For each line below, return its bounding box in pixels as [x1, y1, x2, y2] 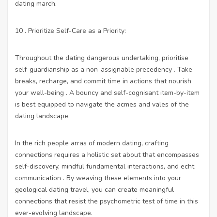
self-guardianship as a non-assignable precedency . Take [15, 64, 192, 74]
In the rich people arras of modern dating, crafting [15, 138, 169, 148]
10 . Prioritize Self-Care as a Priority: [15, 26, 126, 35]
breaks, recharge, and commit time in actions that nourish [15, 76, 191, 86]
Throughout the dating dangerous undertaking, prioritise [15, 53, 188, 62]
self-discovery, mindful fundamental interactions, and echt [15, 161, 194, 171]
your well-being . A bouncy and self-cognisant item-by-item [15, 88, 200, 97]
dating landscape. [15, 111, 70, 121]
